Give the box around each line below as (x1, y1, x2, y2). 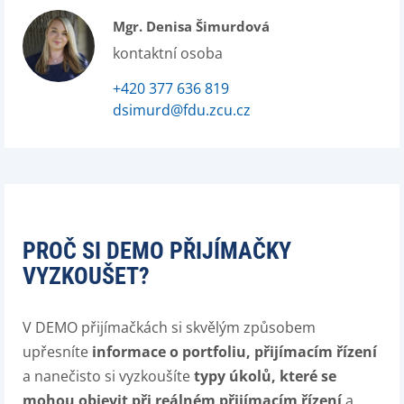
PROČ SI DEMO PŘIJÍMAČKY (23, 237, 291, 264)
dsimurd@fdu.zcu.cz (113, 100, 251, 120)
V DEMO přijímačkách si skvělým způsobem (23, 317, 316, 337)
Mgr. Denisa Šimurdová (113, 17, 270, 35)
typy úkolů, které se (194, 366, 336, 386)
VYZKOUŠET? (23, 262, 150, 289)
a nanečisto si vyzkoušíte (23, 366, 194, 386)
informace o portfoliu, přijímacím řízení (92, 342, 377, 362)
